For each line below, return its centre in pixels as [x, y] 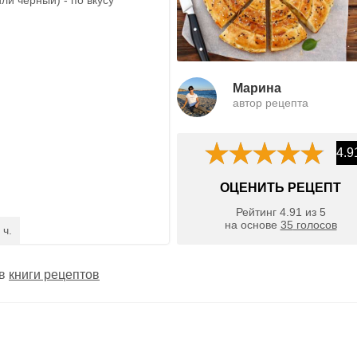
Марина [257, 88]
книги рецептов [54, 274]
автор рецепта [271, 102]
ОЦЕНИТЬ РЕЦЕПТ [280, 187]
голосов [315, 225]
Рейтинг [257, 212]
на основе [252, 225]
